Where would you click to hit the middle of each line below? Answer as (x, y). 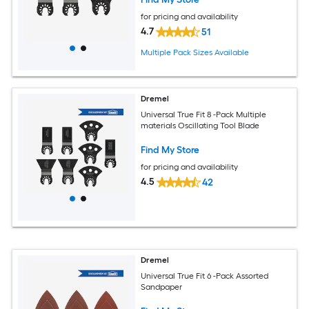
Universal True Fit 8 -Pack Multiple (204, 114)
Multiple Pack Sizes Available (195, 53)
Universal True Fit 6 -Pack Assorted (205, 276)
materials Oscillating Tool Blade (200, 125)
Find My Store (170, 150)
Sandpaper (162, 287)
